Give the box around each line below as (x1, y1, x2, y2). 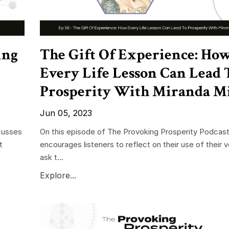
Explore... (39, 170, 76, 180)
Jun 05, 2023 (39, 107, 92, 118)
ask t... (39, 152, 63, 162)
